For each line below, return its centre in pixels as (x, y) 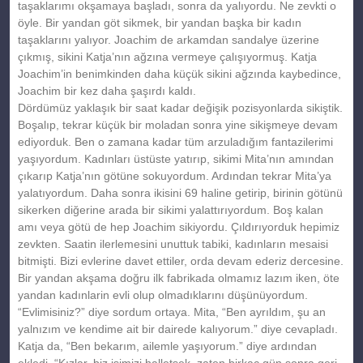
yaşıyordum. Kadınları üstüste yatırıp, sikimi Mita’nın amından (176, 158)
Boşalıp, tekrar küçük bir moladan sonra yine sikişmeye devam (178, 124)
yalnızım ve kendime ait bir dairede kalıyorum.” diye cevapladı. (178, 329)
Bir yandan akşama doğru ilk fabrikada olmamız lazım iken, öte (179, 278)
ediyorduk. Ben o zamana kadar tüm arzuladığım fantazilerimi (175, 141)
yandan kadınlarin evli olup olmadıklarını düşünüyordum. (163, 295)
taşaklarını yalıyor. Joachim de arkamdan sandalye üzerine (169, 39)
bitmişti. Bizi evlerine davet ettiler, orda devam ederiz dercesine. (181, 261)
